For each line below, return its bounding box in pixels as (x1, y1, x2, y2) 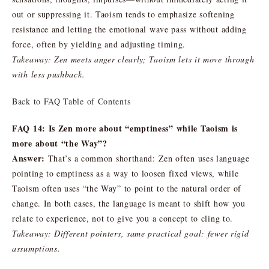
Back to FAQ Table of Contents (12, 95, 131, 107)
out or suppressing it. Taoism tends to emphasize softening (12, 8, 235, 20)
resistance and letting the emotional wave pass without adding (12, 23, 247, 35)
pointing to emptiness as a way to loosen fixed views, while (12, 167, 239, 179)
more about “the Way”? (12, 136, 107, 150)
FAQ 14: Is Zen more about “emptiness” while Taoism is (12, 121, 238, 134)
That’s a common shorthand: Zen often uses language (44, 152, 250, 164)
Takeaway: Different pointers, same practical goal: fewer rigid (12, 227, 249, 239)
